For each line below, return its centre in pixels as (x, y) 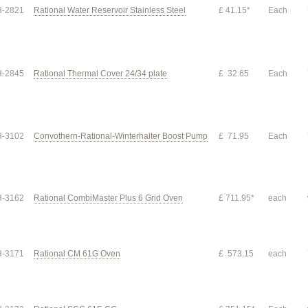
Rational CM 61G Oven (77, 254)
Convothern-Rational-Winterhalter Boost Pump (121, 136)
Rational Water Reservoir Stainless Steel (110, 10)
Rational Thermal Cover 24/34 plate (100, 74)
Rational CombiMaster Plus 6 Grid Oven (108, 198)
